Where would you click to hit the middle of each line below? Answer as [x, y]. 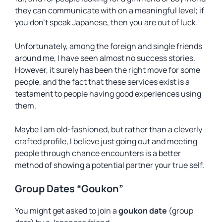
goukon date [143, 211]
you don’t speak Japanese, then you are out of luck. [106, 22]
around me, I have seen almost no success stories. [105, 58]
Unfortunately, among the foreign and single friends [109, 46]
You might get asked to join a [67, 211]
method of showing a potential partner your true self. [110, 165]
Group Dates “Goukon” [69, 189]
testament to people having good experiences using [108, 94]
